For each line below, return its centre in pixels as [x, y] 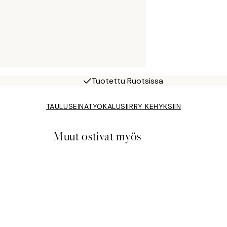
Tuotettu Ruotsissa [127, 81]
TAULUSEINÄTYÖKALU [83, 107]
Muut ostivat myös [97, 137]
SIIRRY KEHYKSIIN [151, 107]
